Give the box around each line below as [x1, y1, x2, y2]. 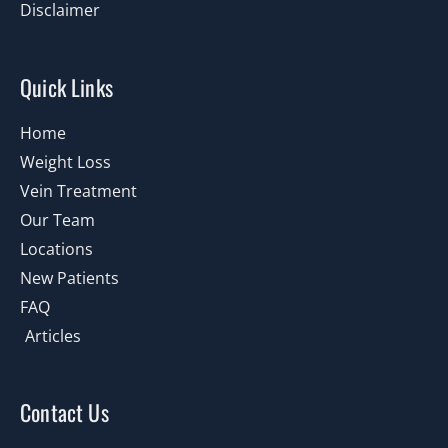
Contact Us [20, 395, 109, 428]
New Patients [20, 266, 119, 289]
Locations [20, 237, 93, 260]
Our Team [20, 208, 95, 231]
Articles [25, 324, 81, 347]
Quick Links [20, 70, 114, 103]
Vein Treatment [20, 179, 137, 202]
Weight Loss [20, 150, 111, 173]
